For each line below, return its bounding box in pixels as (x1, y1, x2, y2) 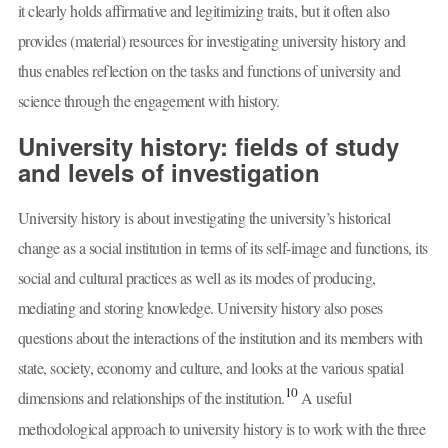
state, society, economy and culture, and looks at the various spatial (17, 356, 403, 378)
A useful (297, 386, 351, 408)
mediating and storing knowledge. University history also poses (17, 296, 383, 318)
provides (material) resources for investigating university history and (17, 29, 406, 51)
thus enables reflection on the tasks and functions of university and (17, 59, 401, 81)
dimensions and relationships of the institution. (17, 386, 285, 408)
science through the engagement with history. (17, 89, 280, 111)
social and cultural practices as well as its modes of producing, (17, 266, 376, 288)
